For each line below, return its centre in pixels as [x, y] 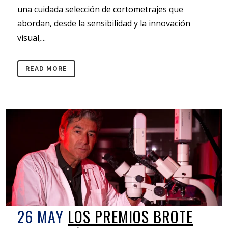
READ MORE [47, 69]
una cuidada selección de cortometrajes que [101, 9]
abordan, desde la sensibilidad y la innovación [104, 24]
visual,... [32, 38]
